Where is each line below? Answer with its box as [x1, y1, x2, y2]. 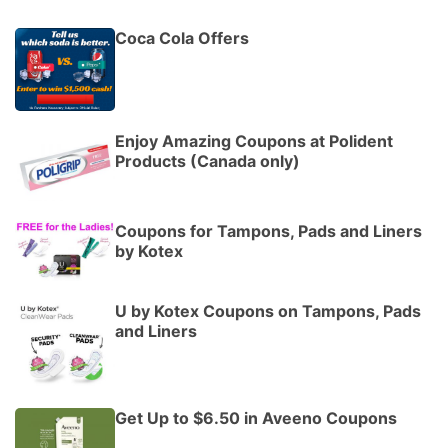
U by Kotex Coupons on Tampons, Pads [115, 301, 421, 322]
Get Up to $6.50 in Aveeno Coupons [115, 408, 397, 429]
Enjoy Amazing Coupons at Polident [115, 131, 393, 152]
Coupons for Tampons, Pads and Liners [115, 221, 422, 242]
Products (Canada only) [115, 151, 300, 172]
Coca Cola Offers [115, 28, 249, 49]
